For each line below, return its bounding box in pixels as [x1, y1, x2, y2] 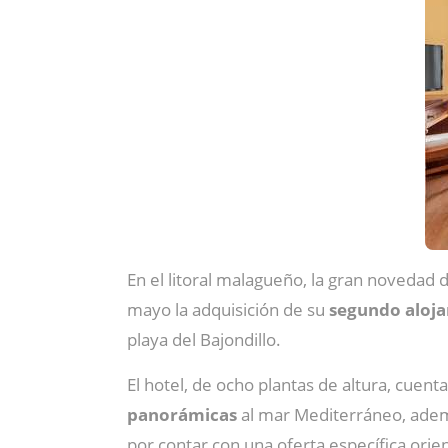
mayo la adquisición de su [127, 298, 329, 321]
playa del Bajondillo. [127, 328, 281, 351]
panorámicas [127, 403, 237, 426]
